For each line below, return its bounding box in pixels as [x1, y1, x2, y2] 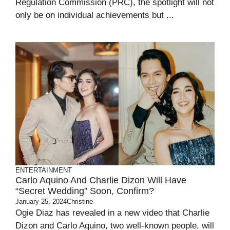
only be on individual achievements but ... [15, 10, 174, 20]
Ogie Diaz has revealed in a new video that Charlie [15, 208, 209, 218]
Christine [67, 198, 93, 205]
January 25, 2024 [15, 198, 67, 205]
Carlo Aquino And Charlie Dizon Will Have [15, 175, 186, 185]
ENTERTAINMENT [15, 166, 72, 174]
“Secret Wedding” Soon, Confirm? [15, 186, 154, 196]
